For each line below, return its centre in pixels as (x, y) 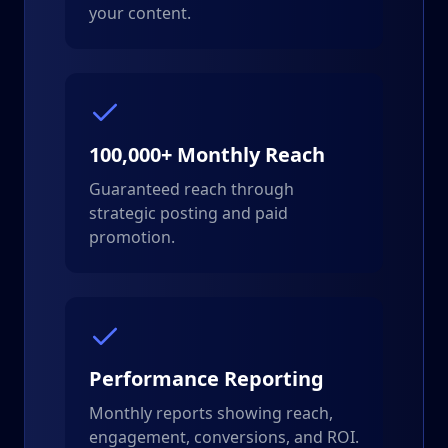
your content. (140, 13)
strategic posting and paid (188, 213)
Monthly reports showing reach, (211, 413)
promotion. (132, 237)
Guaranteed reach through (191, 189)
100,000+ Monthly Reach (207, 154)
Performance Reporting (206, 378)
